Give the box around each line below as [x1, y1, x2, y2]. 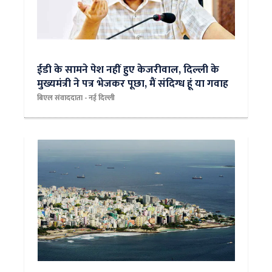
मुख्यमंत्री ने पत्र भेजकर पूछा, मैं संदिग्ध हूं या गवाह [37, 75, 228, 92]
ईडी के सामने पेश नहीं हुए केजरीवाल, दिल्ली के [37, 61, 219, 78]
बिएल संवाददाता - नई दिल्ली [37, 92, 115, 104]
